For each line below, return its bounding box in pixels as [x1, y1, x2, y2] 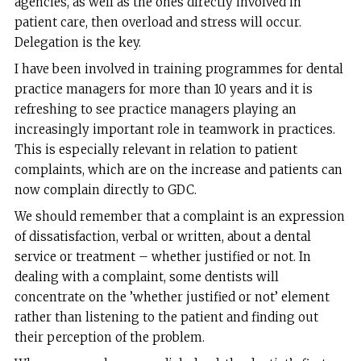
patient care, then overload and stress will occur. [14, 14, 301, 30]
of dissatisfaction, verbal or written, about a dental [14, 229, 311, 245]
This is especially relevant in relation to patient [14, 141, 297, 157]
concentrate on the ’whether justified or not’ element [14, 289, 330, 305]
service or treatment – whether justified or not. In [14, 249, 311, 265]
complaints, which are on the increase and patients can [14, 161, 342, 177]
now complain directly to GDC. [14, 181, 197, 197]
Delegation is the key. [14, 34, 141, 50]
